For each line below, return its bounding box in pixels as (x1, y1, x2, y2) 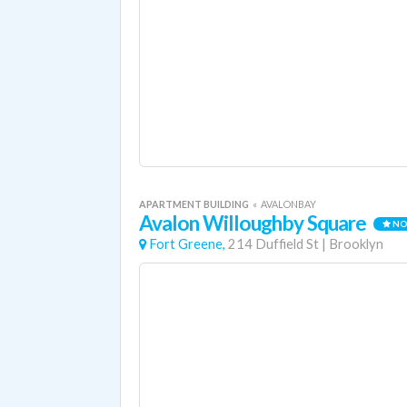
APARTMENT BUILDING (139, 198, 251, 210)
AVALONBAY (261, 198, 316, 210)
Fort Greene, (149, 236, 225, 252)
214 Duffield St (228, 236, 319, 252)
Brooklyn (329, 236, 383, 252)
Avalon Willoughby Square (139, 211, 367, 235)
